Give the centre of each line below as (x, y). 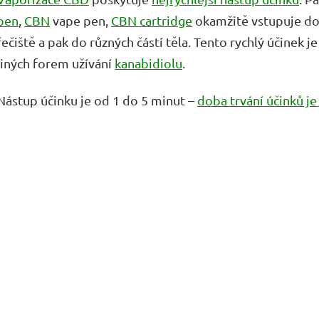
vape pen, (80, 21)
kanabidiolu (148, 63)
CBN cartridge (152, 21)
